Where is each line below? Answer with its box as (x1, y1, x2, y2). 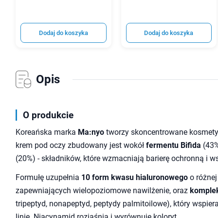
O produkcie (23, 109, 73, 121)
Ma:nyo (78, 127, 104, 137)
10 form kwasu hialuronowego (81, 173, 188, 182)
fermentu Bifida (146, 141, 201, 150)
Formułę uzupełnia (16, 173, 81, 182)
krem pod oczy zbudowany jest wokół (16, 141, 146, 150)
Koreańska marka (16, 127, 78, 137)
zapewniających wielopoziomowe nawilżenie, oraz (16, 186, 190, 196)
